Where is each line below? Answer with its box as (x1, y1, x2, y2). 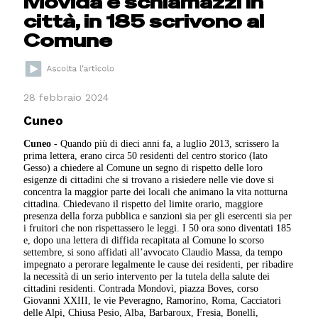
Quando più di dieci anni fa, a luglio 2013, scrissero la (60, 137, 280, 149)
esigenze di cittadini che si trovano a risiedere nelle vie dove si (23, 173, 275, 185)
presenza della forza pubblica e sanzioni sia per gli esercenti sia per (23, 209, 292, 221)
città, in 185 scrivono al (23, 10, 265, 33)
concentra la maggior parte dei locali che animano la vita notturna (23, 185, 288, 197)
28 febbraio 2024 (23, 92, 109, 104)
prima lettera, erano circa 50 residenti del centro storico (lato (23, 149, 268, 161)
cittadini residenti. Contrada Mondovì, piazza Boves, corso (23, 282, 259, 294)
